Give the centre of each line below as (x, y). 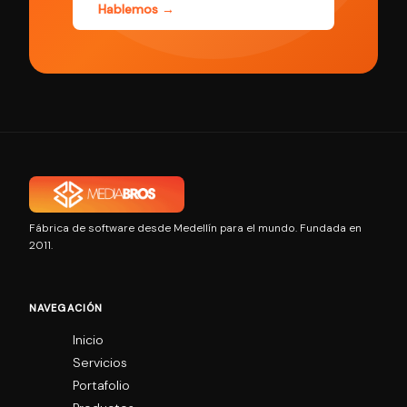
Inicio (88, 340)
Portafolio (101, 385)
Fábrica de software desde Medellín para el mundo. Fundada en (195, 228)
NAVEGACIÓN (66, 308)
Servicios (100, 362)
